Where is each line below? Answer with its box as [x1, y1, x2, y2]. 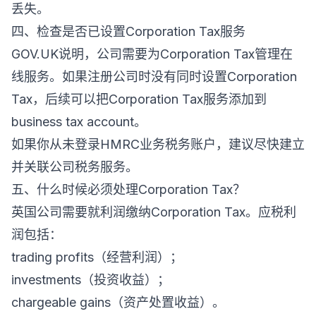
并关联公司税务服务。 [11, 159, 138, 174]
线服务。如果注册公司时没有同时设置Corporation [11, 69, 297, 84]
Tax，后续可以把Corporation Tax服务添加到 [11, 92, 267, 107]
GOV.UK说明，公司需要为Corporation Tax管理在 [11, 47, 293, 61]
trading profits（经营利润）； [11, 250, 183, 265]
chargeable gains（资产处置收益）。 [11, 295, 225, 310]
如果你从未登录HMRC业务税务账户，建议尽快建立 [11, 137, 305, 152]
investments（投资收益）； [11, 272, 170, 287]
